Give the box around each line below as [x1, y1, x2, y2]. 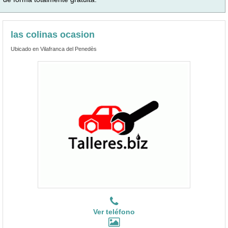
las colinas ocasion [11, 29, 95, 40]
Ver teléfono [93, 207, 135, 216]
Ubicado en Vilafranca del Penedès [11, 45, 97, 52]
